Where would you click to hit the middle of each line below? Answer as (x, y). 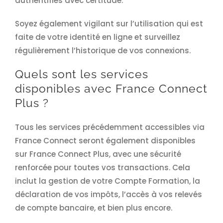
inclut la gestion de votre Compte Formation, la (107, 181)
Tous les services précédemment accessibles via (110, 127)
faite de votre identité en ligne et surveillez (97, 37)
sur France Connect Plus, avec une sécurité (98, 154)
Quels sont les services (81, 74)
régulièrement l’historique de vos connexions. (103, 51)
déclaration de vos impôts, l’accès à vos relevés (108, 195)
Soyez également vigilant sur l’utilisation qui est (109, 24)
